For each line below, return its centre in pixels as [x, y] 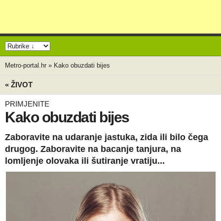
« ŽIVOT [19, 85]
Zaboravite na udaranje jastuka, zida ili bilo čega [107, 137]
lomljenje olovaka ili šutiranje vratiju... [85, 161]
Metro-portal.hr [26, 65]
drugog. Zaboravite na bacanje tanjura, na [93, 149]
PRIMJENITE [27, 104]
